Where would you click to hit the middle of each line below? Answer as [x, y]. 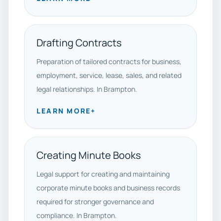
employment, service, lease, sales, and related [109, 75]
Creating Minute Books [89, 155]
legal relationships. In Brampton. [87, 89]
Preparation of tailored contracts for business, [109, 61]
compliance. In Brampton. [77, 215]
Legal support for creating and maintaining [103, 174]
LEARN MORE [64, 111]
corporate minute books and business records [108, 188]
